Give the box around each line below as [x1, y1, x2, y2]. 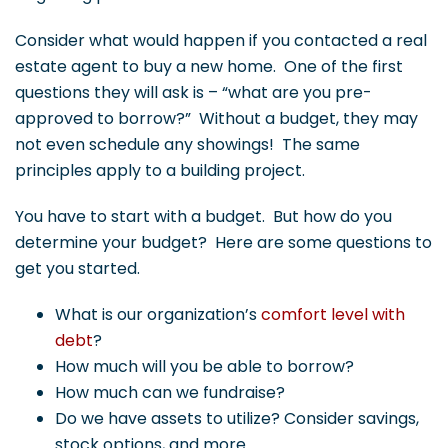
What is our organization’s [55, 303, 261, 327]
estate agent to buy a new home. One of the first [15, 55, 403, 79]
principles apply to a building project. [15, 159, 305, 183]
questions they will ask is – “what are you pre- [15, 81, 372, 105]
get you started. [15, 257, 140, 281]
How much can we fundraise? [55, 381, 285, 405]
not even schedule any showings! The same [15, 133, 360, 157]
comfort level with [261, 303, 405, 327]
